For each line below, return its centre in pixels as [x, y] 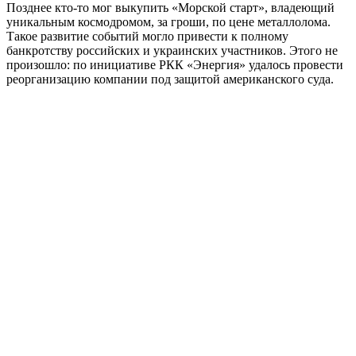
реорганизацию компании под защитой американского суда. [170, 79]
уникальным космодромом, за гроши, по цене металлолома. [168, 22]
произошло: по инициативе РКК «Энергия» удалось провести [175, 65]
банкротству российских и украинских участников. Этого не [172, 51]
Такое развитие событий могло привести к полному [147, 37]
